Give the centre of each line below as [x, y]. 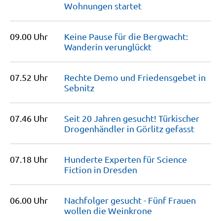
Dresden [120, 169]
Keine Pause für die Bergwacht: [126, 36]
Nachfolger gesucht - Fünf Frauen [130, 200]
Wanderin [84, 47]
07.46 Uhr [29, 118]
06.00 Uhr [29, 200]
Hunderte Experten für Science [126, 159]
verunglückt [128, 47]
